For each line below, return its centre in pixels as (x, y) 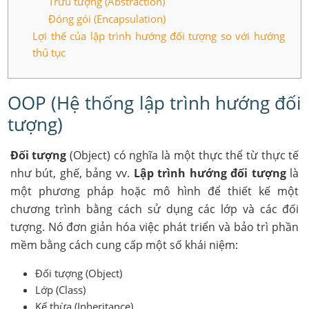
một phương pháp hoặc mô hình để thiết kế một (154, 191)
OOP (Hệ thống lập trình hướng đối (154, 103)
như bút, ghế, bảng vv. (72, 173)
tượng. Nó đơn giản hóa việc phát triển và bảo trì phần (154, 227)
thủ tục (49, 52)
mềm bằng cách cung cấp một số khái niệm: (124, 245)
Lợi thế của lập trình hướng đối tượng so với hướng (159, 36)
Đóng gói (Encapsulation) (107, 19)
